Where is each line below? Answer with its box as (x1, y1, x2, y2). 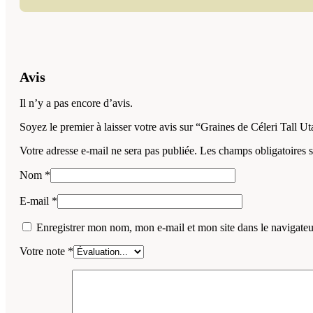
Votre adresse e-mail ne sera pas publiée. (20, 145, 197, 157)
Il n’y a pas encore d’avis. (20, 97, 133, 110)
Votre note (20, 245, 68, 258)
